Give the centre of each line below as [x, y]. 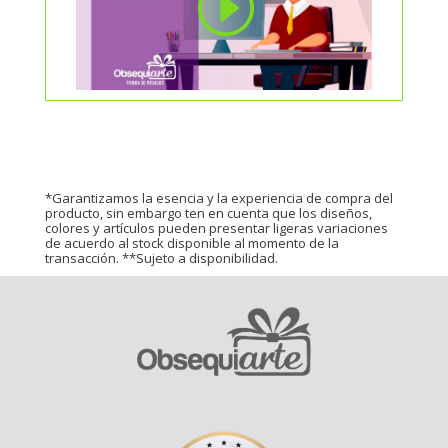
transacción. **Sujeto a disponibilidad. [161, 257]
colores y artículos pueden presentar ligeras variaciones [216, 227]
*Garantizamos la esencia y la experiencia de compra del [218, 197]
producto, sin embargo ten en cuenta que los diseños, [208, 212]
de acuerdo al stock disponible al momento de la [191, 242]
